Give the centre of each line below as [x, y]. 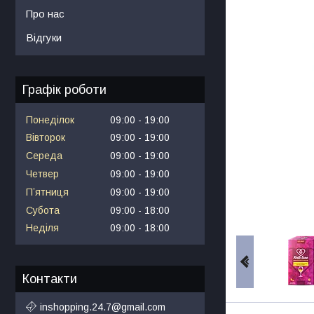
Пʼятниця [47, 192]
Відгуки [44, 37]
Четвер [42, 173]
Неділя [42, 228]
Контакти [50, 279]
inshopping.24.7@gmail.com [103, 307]
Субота [43, 210]
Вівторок [46, 138]
